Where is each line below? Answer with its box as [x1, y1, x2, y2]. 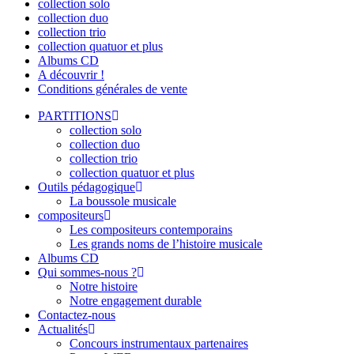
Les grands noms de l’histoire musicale [70, 237, 262, 251]
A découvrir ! [38, 68, 104, 82]
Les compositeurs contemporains [70, 223, 232, 237]
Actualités [38, 322, 88, 337]
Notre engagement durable [70, 294, 201, 308]
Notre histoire [70, 280, 137, 294]
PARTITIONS [38, 109, 111, 123]
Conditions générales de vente [38, 82, 187, 96]
